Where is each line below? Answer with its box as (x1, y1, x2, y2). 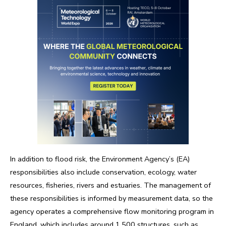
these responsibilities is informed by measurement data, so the (10, 193, 213, 203)
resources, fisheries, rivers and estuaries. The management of (10, 180, 211, 190)
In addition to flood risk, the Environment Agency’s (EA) (10, 153, 190, 164)
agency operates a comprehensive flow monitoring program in (10, 206, 214, 216)
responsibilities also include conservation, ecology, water (10, 166, 197, 177)
